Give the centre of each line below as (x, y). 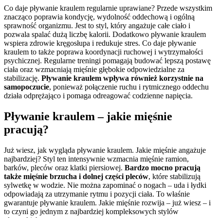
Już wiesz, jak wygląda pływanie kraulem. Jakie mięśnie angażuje (105, 150)
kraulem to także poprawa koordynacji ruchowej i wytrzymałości (103, 52)
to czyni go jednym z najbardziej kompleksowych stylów (91, 212)
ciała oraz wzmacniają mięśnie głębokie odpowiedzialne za (94, 70)
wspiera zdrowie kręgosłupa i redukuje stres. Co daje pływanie (100, 43)
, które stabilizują (174, 177)
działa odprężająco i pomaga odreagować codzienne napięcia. (98, 96)
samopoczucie (27, 87)
